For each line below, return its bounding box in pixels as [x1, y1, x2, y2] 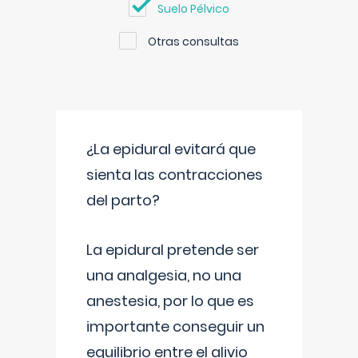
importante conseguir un [86, 316, 265, 336]
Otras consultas [148, 34, 239, 50]
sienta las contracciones [86, 165, 263, 185]
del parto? [86, 190, 160, 210]
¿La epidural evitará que [86, 139, 256, 159]
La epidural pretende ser [86, 240, 259, 260]
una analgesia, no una [86, 265, 241, 285]
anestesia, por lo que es [86, 291, 254, 311]
